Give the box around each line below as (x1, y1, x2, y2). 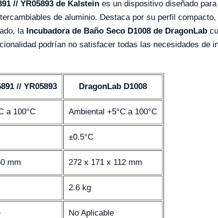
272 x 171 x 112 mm (69, 158, 142, 167)
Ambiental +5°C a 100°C (69, 107, 157, 117)
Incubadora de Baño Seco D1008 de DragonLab (26, 26, 207, 36)
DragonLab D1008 (79, 82, 147, 91)
